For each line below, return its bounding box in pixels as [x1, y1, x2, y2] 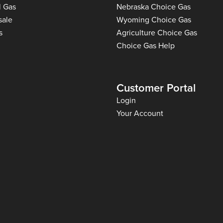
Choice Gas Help [116, 39, 175, 51]
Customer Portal [116, 79, 196, 96]
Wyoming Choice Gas [116, 13, 191, 25]
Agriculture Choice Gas [116, 26, 197, 38]
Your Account [116, 107, 163, 118]
